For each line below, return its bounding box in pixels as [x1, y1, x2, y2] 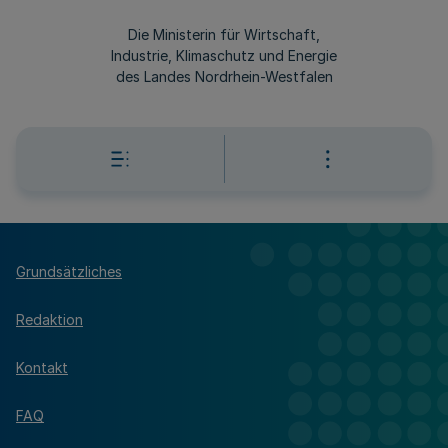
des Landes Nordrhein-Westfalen [115, 68, 333, 85]
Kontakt [16, 358, 68, 376]
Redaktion [16, 310, 83, 328]
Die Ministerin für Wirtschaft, [128, 26, 320, 43]
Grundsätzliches [16, 262, 122, 280]
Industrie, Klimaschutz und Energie [111, 47, 337, 64]
